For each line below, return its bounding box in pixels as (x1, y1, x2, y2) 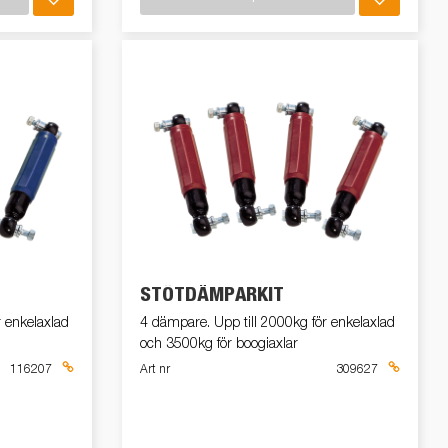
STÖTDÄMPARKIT (140, 285, 284, 306)
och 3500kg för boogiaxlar (140, 337, 298, 352)
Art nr (140, 364, 170, 377)
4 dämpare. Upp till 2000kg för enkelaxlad (140, 316, 395, 331)
